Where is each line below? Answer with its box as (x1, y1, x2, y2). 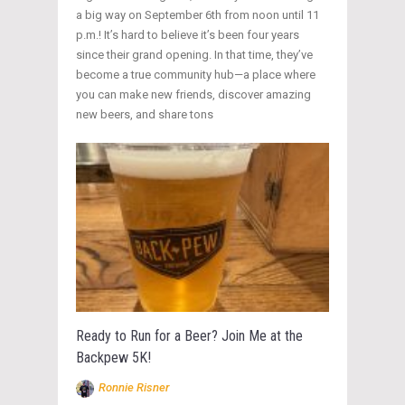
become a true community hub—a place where (76, 68, 316, 82)
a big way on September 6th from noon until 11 (76, 8, 319, 23)
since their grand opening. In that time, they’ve (76, 48, 313, 62)
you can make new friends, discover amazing (76, 88, 311, 102)
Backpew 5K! (76, 349, 151, 367)
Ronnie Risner (99, 381, 169, 395)
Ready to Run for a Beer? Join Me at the (76, 327, 303, 345)
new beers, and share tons (76, 108, 213, 122)
